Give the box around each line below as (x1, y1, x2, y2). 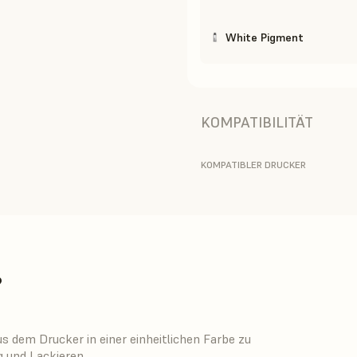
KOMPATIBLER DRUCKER (201, 158, 306, 171)
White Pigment (226, 29, 304, 45)
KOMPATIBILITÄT (201, 112, 313, 131)
